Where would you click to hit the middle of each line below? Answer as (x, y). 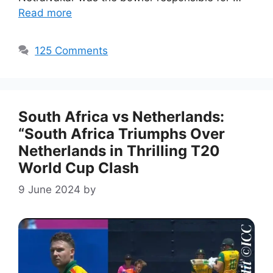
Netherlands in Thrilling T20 (119, 151)
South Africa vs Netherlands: (121, 117)
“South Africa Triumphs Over (122, 134)
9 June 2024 (49, 189)
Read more (45, 13)
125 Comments (72, 51)
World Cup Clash (79, 168)
